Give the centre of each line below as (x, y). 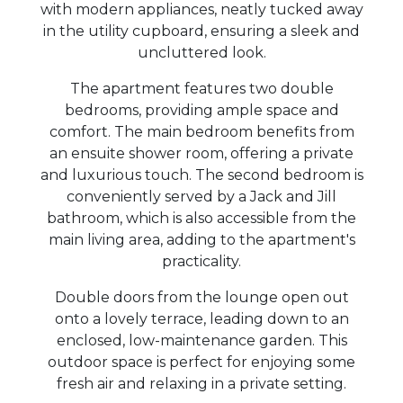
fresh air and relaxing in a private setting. (201, 384)
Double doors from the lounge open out (201, 298)
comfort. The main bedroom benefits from (201, 132)
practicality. (201, 262)
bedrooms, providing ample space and (201, 111)
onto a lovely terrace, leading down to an (201, 319)
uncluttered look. (201, 53)
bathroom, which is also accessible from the (201, 219)
